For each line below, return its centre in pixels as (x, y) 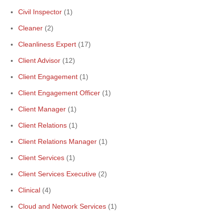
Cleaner (30, 28)
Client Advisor (39, 60)
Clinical (29, 190)
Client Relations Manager (57, 141)
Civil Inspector (40, 12)
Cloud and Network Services (62, 206)
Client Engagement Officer (59, 93)
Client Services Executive (57, 174)
